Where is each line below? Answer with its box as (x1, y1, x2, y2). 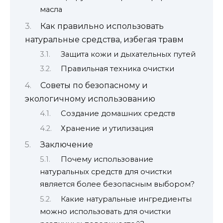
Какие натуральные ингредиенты (60, 194, 192, 204)
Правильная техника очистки (60, 64, 174, 74)
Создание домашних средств (60, 109, 175, 118)
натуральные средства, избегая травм (25, 34, 184, 44)
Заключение (40, 139, 93, 149)
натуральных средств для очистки (40, 167, 172, 177)
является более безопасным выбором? (40, 180, 195, 189)
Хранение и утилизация (60, 123, 153, 133)
